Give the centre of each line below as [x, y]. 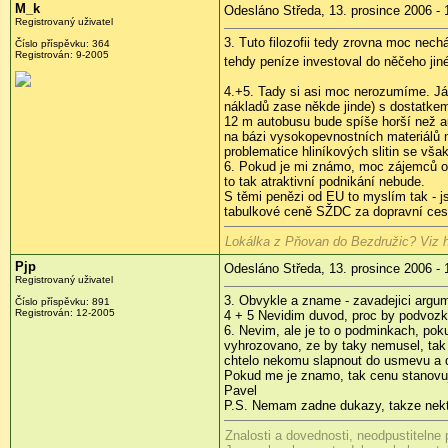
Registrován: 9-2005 [62, 55]
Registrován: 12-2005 [65, 313]
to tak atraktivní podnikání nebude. [324, 182]
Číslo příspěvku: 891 [62, 302]
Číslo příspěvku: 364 [62, 44]
